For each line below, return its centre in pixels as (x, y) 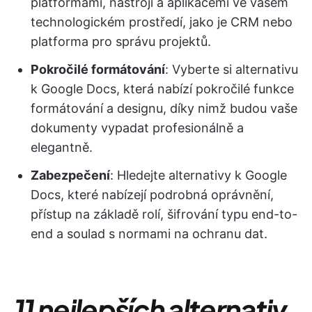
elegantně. (62, 147)
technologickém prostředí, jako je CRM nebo (162, 22)
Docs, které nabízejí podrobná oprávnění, (152, 195)
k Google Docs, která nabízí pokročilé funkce (162, 89)
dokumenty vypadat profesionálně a (137, 128)
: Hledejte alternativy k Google (198, 175)
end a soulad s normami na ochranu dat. (149, 234)
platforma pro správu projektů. (121, 41)
